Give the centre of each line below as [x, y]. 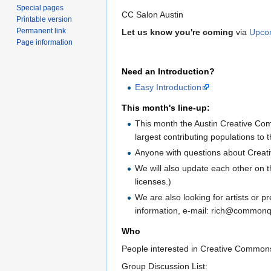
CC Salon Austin [152, 15]
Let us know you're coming [178, 32]
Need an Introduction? [168, 72]
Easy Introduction [168, 87]
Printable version [44, 20]
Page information [45, 43]
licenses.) [153, 182]
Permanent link [41, 31]
